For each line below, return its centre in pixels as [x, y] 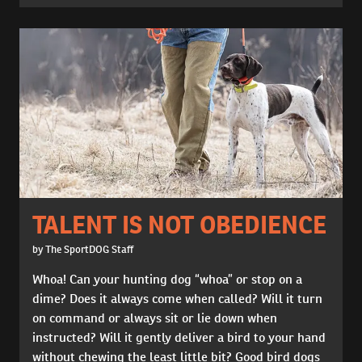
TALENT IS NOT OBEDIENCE [179, 225]
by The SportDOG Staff [83, 250]
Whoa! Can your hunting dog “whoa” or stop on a [167, 280]
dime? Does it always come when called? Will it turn [177, 299]
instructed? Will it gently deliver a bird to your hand [179, 338]
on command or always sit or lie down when [155, 318]
